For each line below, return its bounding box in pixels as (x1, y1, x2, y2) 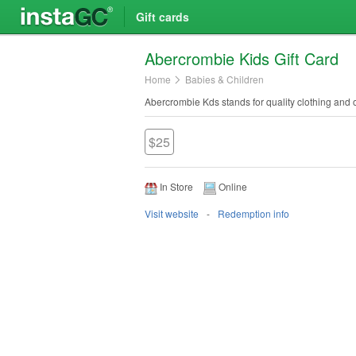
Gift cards (136, 9, 189, 25)
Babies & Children (185, 72, 264, 86)
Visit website (145, 206, 199, 220)
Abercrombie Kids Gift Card (145, 47, 339, 70)
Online (216, 180, 247, 193)
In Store (157, 180, 193, 193)
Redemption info (218, 206, 289, 220)
